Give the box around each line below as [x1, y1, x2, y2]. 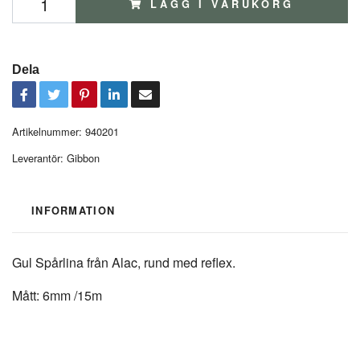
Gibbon [67, 150, 100, 166]
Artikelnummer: [12, 124, 82, 139]
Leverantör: [12, 150, 63, 166]
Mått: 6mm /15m [12, 286, 102, 305]
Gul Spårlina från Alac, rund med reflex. [12, 253, 235, 272]
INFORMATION [31, 203, 116, 218]
